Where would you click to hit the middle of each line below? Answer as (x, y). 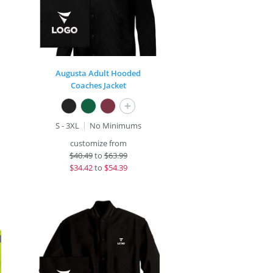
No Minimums (115, 126)
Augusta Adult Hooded (98, 73)
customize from (98, 143)
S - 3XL (67, 126)
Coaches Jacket (98, 85)
